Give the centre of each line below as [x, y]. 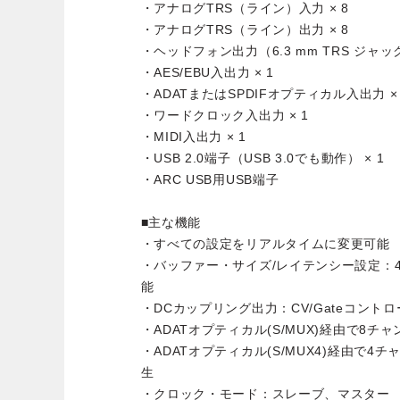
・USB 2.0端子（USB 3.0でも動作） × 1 [262, 158]
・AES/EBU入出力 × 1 [208, 73]
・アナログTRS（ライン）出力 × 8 [245, 30]
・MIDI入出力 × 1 [193, 137]
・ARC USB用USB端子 [210, 180]
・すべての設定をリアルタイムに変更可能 [265, 244]
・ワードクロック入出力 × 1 [225, 116]
